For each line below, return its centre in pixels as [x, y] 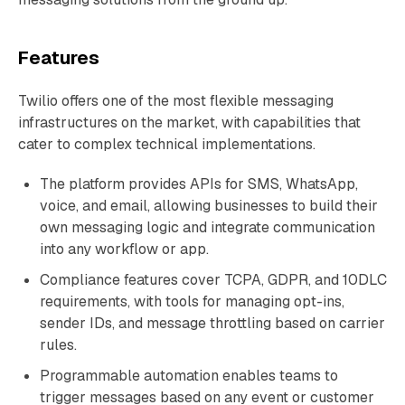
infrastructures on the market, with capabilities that [189, 122]
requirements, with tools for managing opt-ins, [192, 301]
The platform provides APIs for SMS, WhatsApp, [199, 184]
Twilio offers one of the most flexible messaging [176, 101]
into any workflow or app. [124, 249]
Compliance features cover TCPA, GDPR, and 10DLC [213, 280]
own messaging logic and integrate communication [207, 227]
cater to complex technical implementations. [167, 144]
